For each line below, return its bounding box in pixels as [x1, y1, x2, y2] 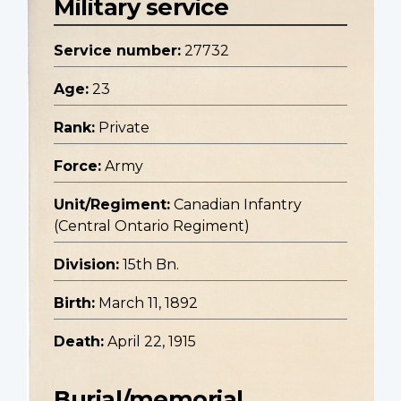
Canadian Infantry [174, 196, 302, 214]
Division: [54, 256, 119, 274]
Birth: [54, 294, 95, 312]
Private [98, 119, 149, 137]
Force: [54, 158, 101, 175]
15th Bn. [123, 256, 179, 274]
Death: [54, 333, 104, 351]
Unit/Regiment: [54, 196, 170, 214]
